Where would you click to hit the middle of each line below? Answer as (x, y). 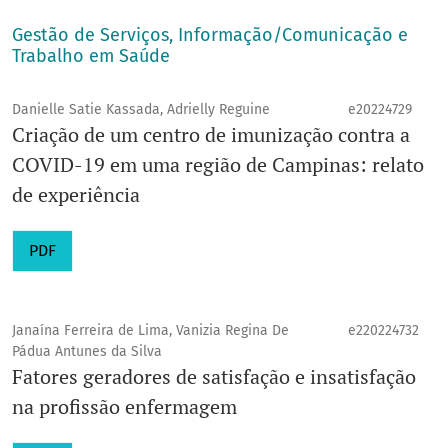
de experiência (76, 195)
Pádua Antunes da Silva (87, 352)
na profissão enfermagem (124, 407)
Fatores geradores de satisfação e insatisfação (214, 377)
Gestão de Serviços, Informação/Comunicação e (210, 35)
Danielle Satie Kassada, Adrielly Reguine (141, 110)
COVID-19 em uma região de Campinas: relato (218, 165)
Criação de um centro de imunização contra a (211, 135)
